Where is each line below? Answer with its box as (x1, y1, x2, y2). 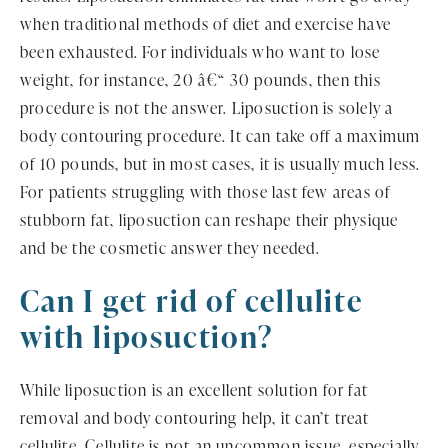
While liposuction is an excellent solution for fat (20, 378, 369, 401)
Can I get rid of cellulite (20, 278, 363, 321)
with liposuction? (20, 314, 273, 357)
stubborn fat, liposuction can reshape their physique (20, 208, 399, 231)
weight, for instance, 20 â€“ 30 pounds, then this (20, 68, 381, 91)
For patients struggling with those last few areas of (20, 180, 391, 203)
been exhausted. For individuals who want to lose (20, 40, 381, 63)
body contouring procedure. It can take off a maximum (20, 124, 421, 147)
